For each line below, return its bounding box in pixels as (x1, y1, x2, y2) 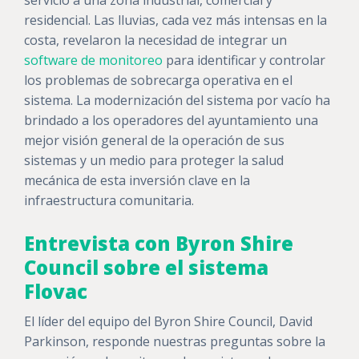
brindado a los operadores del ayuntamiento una (24, 111, 318, 130)
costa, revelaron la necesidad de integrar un (24, 31, 287, 50)
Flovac (24, 278, 87, 305)
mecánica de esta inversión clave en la (24, 171, 250, 190)
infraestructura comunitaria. (24, 192, 194, 210)
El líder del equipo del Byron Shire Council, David (24, 313, 313, 331)
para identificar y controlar (163, 51, 325, 70)
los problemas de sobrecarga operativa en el (24, 71, 292, 90)
